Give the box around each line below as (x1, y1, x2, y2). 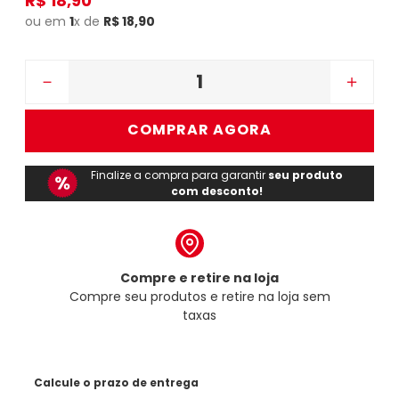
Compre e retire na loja (120, 268, 279, 287)
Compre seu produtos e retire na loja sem (69, 287, 330, 305)
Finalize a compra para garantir (91, 167, 269, 183)
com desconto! (171, 183, 264, 199)
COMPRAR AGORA (127, 119, 272, 141)
